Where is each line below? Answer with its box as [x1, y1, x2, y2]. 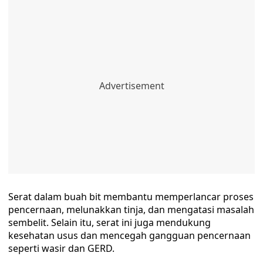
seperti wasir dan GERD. [8, 242, 114, 255]
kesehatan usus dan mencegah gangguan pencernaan [8, 229, 251, 242]
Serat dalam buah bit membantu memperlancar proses [8, 190, 254, 203]
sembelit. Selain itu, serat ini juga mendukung [8, 216, 211, 229]
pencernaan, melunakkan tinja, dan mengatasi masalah [8, 203, 254, 216]
